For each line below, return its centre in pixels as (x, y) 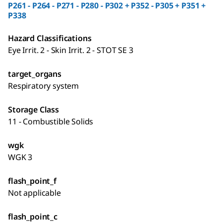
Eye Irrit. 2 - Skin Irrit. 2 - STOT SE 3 (71, 50)
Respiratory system (44, 86)
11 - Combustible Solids (51, 122)
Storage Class (33, 110)
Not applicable (34, 193)
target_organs (35, 74)
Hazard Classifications (50, 38)
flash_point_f (32, 181)
